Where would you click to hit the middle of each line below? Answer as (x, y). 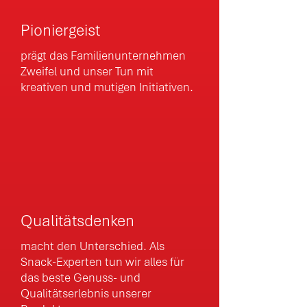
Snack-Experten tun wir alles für (102, 262)
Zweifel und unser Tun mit (87, 71)
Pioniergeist (60, 30)
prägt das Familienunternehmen (103, 56)
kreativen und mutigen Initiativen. (107, 87)
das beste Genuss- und (81, 278)
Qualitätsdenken (77, 221)
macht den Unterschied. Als (93, 246)
